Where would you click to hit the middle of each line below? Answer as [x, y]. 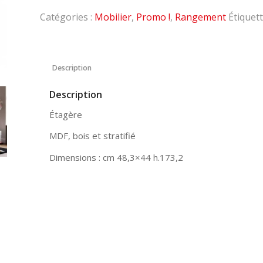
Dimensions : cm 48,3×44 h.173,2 [117, 158]
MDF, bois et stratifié [93, 136]
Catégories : [68, 17]
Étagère [66, 114]
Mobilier [113, 17]
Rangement [201, 17]
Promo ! [154, 17]
